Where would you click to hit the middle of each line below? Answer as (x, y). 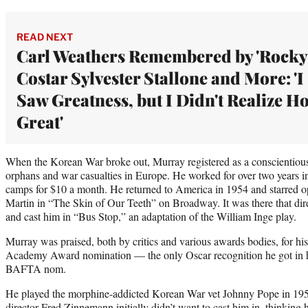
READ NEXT (45, 36)
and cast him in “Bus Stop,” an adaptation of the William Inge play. (151, 216)
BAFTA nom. (36, 268)
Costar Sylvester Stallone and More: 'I (160, 77)
